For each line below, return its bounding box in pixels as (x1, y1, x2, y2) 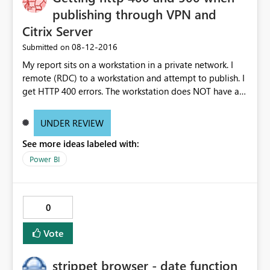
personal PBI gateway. (22, 98, 110, 111)
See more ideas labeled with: (22, 137, 139, 150)
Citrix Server (22, 22, 93, 40)
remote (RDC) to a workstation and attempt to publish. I (22, 72, 242, 84)
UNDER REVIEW (40, 117, 104, 130)
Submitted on (22, 42, 69, 52)
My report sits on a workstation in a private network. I (22, 58, 231, 71)
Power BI (30, 154, 60, 165)
